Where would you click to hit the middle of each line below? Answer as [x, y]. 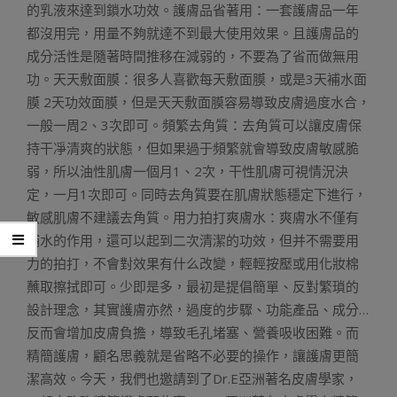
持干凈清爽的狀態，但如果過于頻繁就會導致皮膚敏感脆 [193, 148]
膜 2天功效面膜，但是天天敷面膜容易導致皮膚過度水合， [198, 102]
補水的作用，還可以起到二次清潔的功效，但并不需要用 [193, 240]
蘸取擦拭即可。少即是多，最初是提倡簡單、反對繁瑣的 [193, 286]
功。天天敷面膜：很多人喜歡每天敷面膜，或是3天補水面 [197, 79]
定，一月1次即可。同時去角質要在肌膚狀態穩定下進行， [197, 194]
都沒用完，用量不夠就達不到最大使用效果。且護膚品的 [193, 33]
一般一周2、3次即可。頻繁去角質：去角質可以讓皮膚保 [194, 125]
